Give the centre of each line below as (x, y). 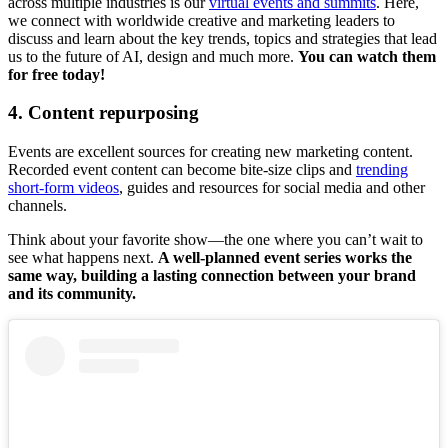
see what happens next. (83, 258)
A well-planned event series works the (285, 258)
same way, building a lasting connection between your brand (212, 276)
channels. (37, 206)
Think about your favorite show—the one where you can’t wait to (215, 240)
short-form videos (63, 188)
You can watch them (367, 56)
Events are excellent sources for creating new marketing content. (210, 152)
